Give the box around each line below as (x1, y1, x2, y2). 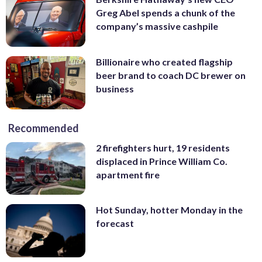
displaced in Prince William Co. (96, 155, 227, 167)
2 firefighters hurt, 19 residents (96, 142, 230, 153)
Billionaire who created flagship (96, 56, 233, 68)
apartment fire (96, 168, 160, 180)
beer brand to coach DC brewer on (96, 70, 246, 81)
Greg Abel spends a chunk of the (96, 7, 235, 19)
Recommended (8, 121, 79, 135)
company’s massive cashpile (96, 20, 218, 32)
